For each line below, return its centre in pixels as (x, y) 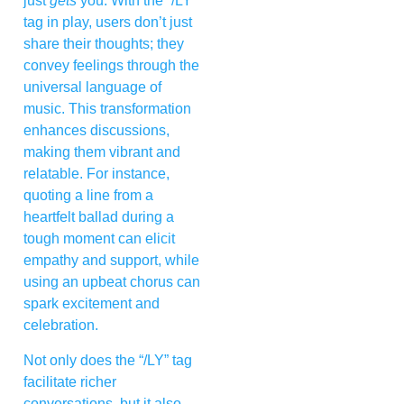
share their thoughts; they (104, 44)
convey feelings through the (111, 66)
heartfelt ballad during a (99, 217)
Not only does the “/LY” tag (108, 360)
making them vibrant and (102, 152)
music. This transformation (107, 109)
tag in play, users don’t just (108, 23)
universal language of (92, 87)
